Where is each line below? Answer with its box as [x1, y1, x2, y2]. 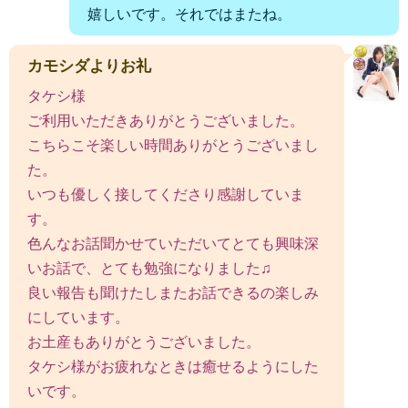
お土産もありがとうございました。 [27, 333, 260, 350]
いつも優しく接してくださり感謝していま [27, 186, 304, 202]
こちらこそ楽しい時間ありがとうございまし [27, 137, 319, 153]
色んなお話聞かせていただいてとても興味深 [27, 235, 319, 251]
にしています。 [27, 309, 129, 325]
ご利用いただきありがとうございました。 [27, 112, 304, 128]
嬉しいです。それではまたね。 [87, 5, 291, 22]
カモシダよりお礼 [27, 56, 151, 75]
